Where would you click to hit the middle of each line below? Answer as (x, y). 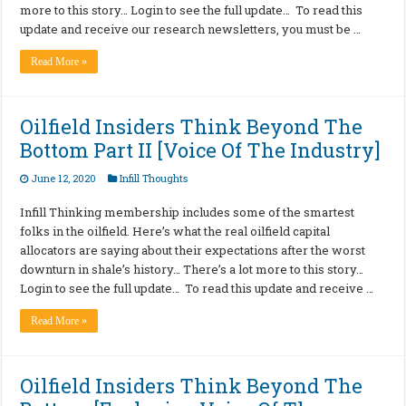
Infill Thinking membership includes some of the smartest (188, 212)
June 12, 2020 (64, 178)
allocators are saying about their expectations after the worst (193, 250)
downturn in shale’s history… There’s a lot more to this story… (192, 269)
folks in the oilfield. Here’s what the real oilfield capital (175, 231)
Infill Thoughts (154, 178)
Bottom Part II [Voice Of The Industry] (201, 150)
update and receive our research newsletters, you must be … (191, 29)
